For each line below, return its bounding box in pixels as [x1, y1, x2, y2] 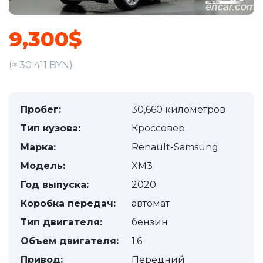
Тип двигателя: [21, 217, 102, 228]
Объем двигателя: [21, 235, 119, 247]
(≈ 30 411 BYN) [9, 59, 73, 70]
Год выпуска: [21, 179, 89, 190]
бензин [131, 217, 168, 228]
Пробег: [21, 104, 61, 115]
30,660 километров [131, 104, 225, 115]
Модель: [21, 160, 65, 171]
